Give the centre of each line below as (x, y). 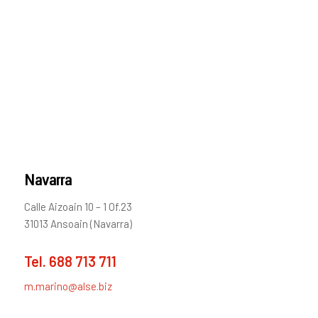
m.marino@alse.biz (68, 286)
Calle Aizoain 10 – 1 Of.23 (78, 206)
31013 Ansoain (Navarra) (78, 223)
